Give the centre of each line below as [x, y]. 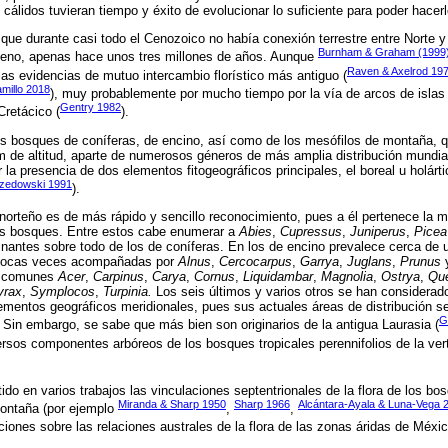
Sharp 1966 [262, 403]
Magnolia [347, 277]
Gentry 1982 [90, 107]
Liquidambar [278, 277]
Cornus [214, 277]
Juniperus [378, 232]
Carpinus [118, 277]
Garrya [319, 262]
